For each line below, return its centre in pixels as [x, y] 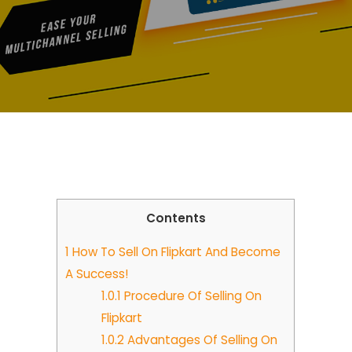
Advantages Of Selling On [201, 340]
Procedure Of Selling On [191, 296]
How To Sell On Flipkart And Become [175, 252]
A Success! [97, 274]
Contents [176, 218]
